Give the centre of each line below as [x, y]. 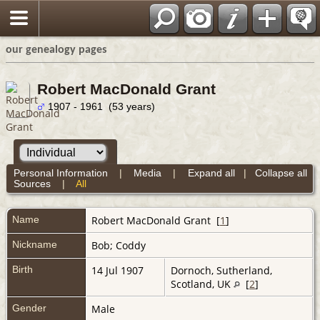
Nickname [35, 244]
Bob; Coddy [120, 245]
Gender [29, 307]
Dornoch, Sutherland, [221, 270]
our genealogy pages [56, 50]
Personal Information [60, 172]
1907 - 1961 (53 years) [100, 106]
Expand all [211, 172]
